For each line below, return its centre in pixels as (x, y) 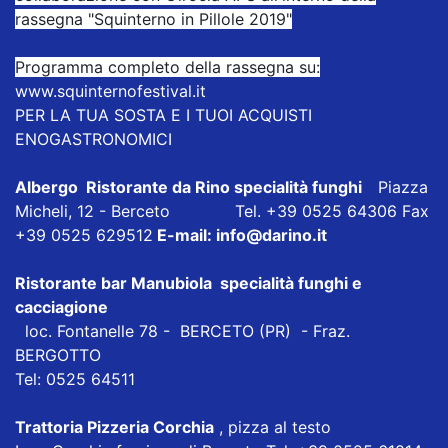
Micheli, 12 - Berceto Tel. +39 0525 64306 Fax (222, 210)
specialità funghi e (289, 282)
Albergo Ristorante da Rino (122, 186)
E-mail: (184, 234)
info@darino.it (271, 234)
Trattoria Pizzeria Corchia (114, 426)
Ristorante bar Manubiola (115, 282)
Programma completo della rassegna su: (167, 66)
